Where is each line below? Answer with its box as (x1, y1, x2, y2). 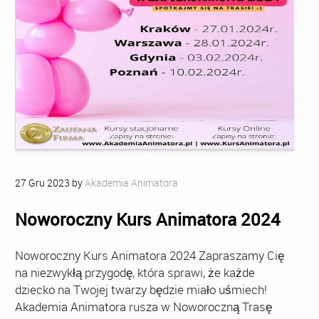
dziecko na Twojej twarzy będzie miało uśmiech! (14, 281, 267, 298)
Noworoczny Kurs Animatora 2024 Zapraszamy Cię (14, 247, 284, 263)
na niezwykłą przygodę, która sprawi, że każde (14, 264, 255, 281)
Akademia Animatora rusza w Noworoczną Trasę (14, 298, 272, 315)
